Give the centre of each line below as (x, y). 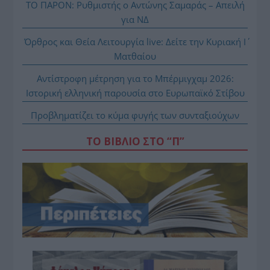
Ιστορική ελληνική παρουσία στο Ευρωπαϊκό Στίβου (135, 93)
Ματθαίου (135, 56)
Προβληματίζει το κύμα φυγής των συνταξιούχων (135, 115)
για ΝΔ (135, 19)
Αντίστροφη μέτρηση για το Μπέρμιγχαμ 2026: (135, 78)
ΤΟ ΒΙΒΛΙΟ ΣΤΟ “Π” (135, 141)
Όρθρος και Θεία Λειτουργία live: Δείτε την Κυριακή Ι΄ (135, 41)
